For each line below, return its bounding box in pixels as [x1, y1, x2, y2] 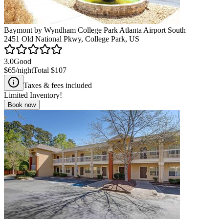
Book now [8, 101, 36, 109]
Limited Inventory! [4, 90, 62, 99]
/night [16, 66, 33, 74]
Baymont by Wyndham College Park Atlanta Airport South [4, 25, 186, 34]
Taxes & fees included [23, 81, 92, 89]
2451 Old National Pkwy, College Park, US [4, 34, 139, 43]
